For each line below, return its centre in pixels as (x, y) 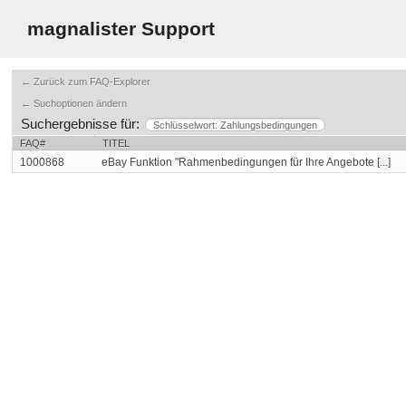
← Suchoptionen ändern (74, 103)
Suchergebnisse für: (80, 124)
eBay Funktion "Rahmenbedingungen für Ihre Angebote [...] (246, 162)
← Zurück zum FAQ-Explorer (86, 82)
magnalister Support (121, 29)
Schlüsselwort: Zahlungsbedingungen (235, 125)
